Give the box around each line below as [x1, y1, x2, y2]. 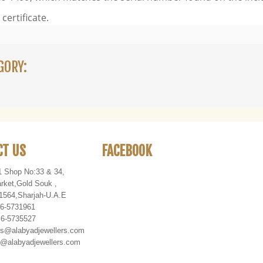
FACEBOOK [102, 143, 152, 160]
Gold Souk [16, 179, 52, 188]
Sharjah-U [18, 191, 51, 200]
